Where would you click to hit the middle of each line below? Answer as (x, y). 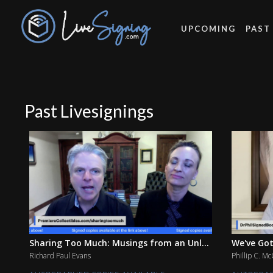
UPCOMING (208, 28)
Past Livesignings (89, 111)
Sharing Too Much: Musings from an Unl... (119, 243)
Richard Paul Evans (60, 255)
